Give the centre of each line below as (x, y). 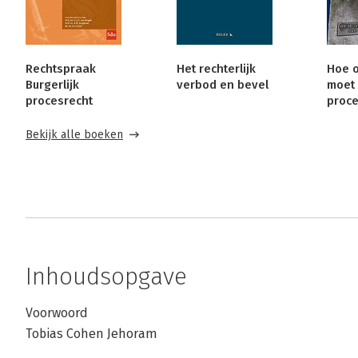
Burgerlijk (52, 85)
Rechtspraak (61, 69)
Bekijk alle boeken (74, 135)
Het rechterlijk (216, 69)
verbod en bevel (222, 85)
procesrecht (59, 101)
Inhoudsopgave (106, 276)
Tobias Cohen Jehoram (91, 334)
